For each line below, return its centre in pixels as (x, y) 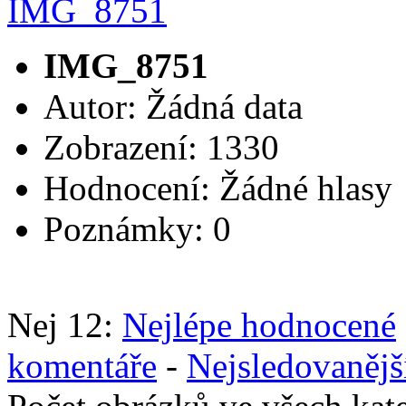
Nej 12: (65, 324)
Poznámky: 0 (137, 228)
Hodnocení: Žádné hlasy (222, 188)
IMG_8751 (126, 65)
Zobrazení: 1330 (161, 147)
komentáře (82, 365)
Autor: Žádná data (173, 106)
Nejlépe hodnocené (259, 324)
